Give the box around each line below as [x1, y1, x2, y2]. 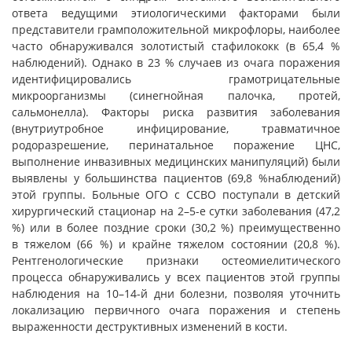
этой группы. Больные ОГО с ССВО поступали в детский [12, 187, 340, 202]
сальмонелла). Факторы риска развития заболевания [12, 104, 340, 119]
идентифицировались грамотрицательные [12, 71, 340, 86]
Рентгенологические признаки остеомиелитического [12, 253, 340, 268]
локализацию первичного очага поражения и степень [12, 302, 340, 317]
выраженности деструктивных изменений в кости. [12, 319, 288, 334]
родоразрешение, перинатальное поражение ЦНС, [12, 137, 340, 152]
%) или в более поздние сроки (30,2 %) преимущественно [12, 220, 340, 235]
